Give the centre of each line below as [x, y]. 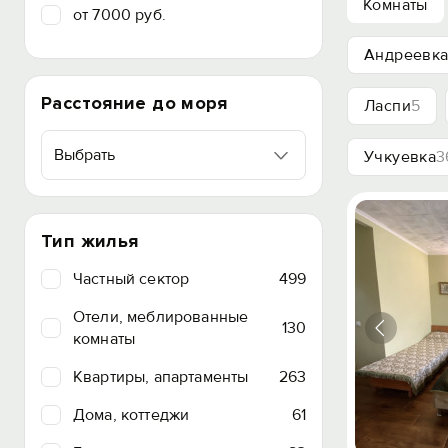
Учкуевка [400, 157]
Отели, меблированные [161, 317]
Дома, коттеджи [131, 415]
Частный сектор [131, 279]
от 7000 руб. [119, 15]
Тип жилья [90, 241]
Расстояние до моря [134, 103]
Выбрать [84, 155]
